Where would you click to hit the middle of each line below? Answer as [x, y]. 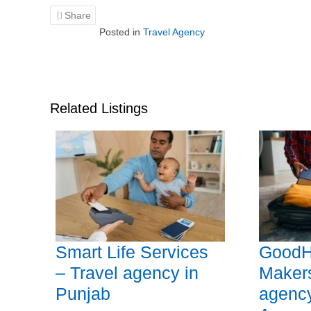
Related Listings [99, 108]
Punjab [83, 294]
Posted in [121, 32]
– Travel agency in [127, 273]
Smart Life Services [132, 252]
